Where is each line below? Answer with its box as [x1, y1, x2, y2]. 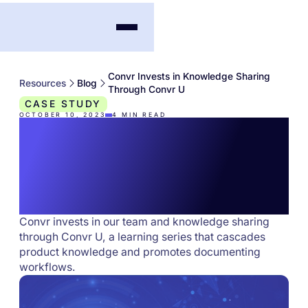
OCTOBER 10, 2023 [19, 111, 106, 119]
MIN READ [118, 111, 166, 119]
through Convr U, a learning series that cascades [19, 230, 265, 244]
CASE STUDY [24, 98, 102, 110]
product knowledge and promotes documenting [19, 245, 261, 259]
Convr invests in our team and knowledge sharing [19, 215, 269, 229]
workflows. [19, 261, 76, 274]
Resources [19, 77, 66, 89]
